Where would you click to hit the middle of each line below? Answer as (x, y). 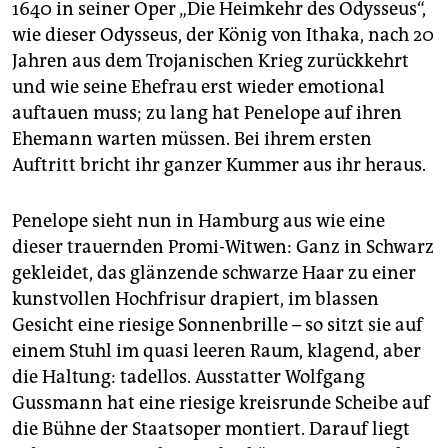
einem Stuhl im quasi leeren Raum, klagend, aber (216, 351)
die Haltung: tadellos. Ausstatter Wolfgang (188, 377)
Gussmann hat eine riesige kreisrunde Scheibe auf (221, 403)
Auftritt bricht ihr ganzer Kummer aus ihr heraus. (219, 165)
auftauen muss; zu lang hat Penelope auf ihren (207, 113)
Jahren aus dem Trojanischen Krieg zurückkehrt (210, 61)
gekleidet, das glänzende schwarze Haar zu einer (214, 273)
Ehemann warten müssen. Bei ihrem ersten (192, 139)
